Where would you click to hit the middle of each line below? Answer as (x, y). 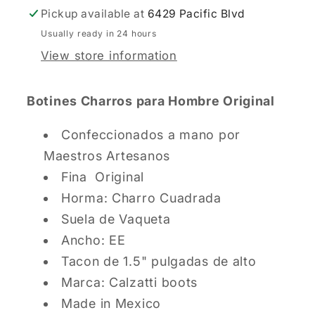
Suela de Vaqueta (116, 219)
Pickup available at (94, 14)
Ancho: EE (94, 240)
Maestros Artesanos (107, 156)
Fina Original (103, 177)
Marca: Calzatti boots (131, 283)
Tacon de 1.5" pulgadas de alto (159, 262)
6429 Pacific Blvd (196, 14)
